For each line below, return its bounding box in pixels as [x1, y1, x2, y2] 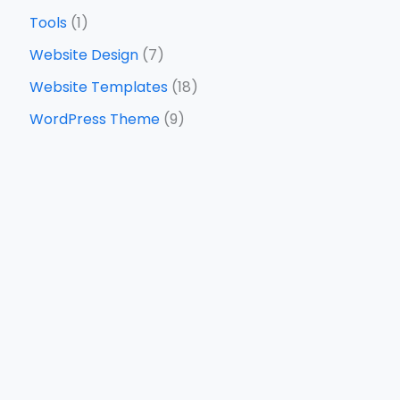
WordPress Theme [29, 109, 160, 130]
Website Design [29, 45, 138, 66]
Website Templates [29, 77, 168, 98]
